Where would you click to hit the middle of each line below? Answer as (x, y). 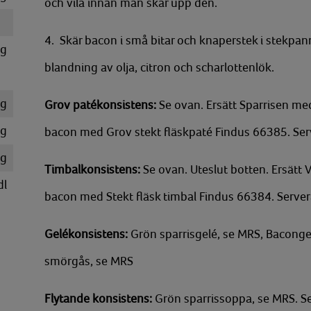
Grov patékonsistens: (102, 105)
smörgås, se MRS (89, 261)
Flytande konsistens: (100, 299)
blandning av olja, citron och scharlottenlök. (159, 67)
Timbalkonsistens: (94, 169)
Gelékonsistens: (87, 234)
